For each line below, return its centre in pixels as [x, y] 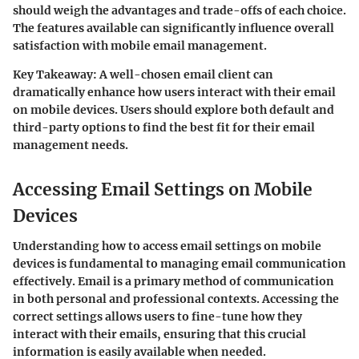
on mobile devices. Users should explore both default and [173, 109]
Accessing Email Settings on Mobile [163, 189]
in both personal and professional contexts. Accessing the [176, 299]
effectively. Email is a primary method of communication [173, 282]
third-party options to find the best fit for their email [164, 127]
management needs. [71, 145]
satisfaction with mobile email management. [140, 45]
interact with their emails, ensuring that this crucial [159, 335]
